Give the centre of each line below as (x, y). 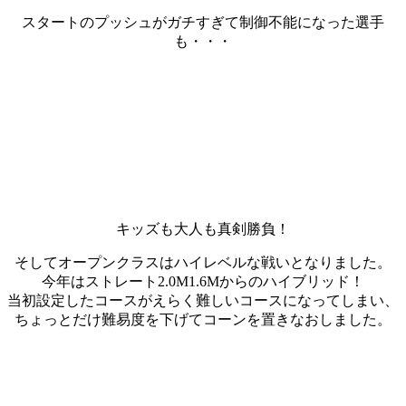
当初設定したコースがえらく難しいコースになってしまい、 (203, 300)
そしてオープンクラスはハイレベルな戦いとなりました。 (203, 262)
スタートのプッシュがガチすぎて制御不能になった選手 (203, 22)
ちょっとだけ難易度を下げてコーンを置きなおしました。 (203, 319)
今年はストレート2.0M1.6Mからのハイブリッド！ (203, 281)
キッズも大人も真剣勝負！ (203, 228)
